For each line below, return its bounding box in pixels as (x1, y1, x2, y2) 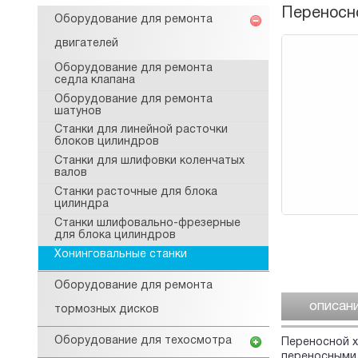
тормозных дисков (54, 304, 159, 315)
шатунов (54, 105, 101, 117)
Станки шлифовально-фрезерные (54, 218, 241, 229)
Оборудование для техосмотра (54, 335, 232, 346)
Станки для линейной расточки (54, 125, 228, 136)
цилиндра (54, 199, 109, 210)
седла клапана (54, 74, 135, 86)
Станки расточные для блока (54, 187, 217, 198)
